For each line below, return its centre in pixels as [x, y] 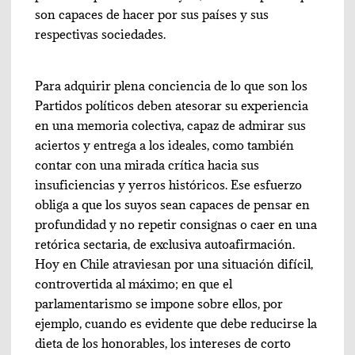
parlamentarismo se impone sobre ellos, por [159, 304]
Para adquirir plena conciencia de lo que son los [172, 86]
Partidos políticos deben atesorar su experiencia [172, 106]
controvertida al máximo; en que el [134, 284]
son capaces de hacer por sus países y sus [152, 15]
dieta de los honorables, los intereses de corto [163, 344]
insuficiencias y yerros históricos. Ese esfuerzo [169, 185]
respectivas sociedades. [101, 34]
